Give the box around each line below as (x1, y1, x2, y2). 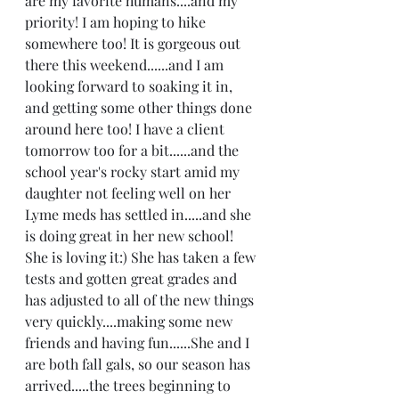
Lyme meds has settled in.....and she (25, 205, 255, 224)
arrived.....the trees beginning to (25, 376, 234, 395)
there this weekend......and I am (25, 55, 227, 74)
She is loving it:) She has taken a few (25, 248, 259, 266)
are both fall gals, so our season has (25, 354, 254, 373)
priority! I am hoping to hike (25, 12, 209, 31)
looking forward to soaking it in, (25, 77, 236, 95)
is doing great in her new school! (25, 226, 237, 245)
